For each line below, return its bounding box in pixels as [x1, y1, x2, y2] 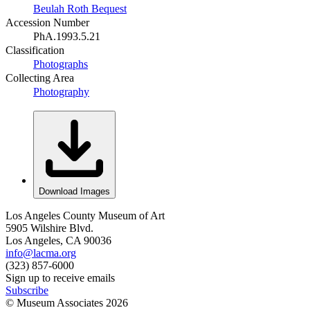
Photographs [33, 57, 88, 70]
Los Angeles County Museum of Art [6, 209, 165, 221]
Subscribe [6, 284, 48, 296]
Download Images [39, 185, 110, 197]
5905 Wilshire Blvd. [6, 221, 93, 234]
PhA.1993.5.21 [33, 30, 100, 42]
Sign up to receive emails [6, 271, 115, 284]
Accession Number [6, 16, 89, 28]
